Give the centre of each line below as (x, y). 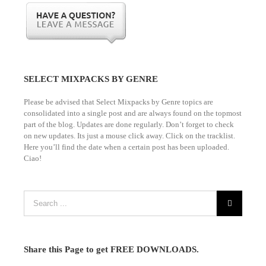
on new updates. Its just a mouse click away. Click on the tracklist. (129, 135)
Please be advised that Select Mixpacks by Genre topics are (118, 102)
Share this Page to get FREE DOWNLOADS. (111, 249)
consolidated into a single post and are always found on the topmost (133, 113)
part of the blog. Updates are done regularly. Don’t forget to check (129, 124)
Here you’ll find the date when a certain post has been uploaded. (126, 147)
